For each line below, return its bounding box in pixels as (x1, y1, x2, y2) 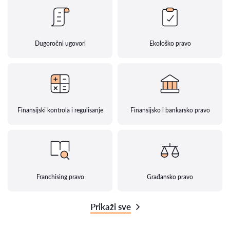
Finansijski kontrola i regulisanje (17, 106, 103, 114)
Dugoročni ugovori (34, 40, 86, 47)
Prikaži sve (90, 201, 131, 212)
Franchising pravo (36, 173, 84, 181)
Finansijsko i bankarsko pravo (130, 106, 210, 114)
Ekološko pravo (149, 40, 191, 47)
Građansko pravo (147, 173, 193, 181)
